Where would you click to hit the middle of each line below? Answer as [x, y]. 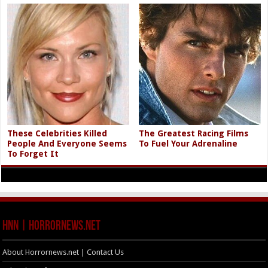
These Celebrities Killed [57, 133]
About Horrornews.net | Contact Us [63, 252]
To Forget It [33, 153]
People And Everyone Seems [67, 143]
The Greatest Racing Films [194, 133]
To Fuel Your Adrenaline [188, 143]
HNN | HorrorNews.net [52, 226]
